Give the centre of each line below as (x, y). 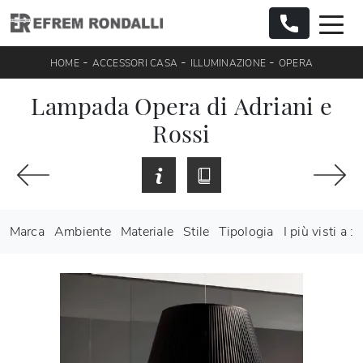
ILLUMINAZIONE (228, 64)
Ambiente (82, 232)
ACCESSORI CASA (135, 64)
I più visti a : (318, 232)
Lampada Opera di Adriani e (181, 106)
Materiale (147, 232)
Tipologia (246, 232)
